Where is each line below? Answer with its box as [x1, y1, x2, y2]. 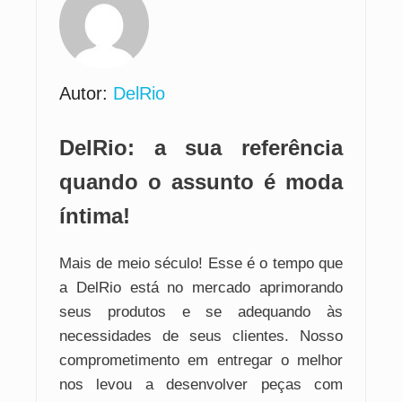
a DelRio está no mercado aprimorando [59, 279, 343, 297]
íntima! [59, 204, 130, 229]
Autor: [59, 83, 113, 104]
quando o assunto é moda [59, 170, 343, 195]
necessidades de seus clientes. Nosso [59, 328, 343, 345]
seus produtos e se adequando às [59, 303, 343, 321]
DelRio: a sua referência [59, 135, 343, 161]
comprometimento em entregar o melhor [59, 352, 343, 370]
